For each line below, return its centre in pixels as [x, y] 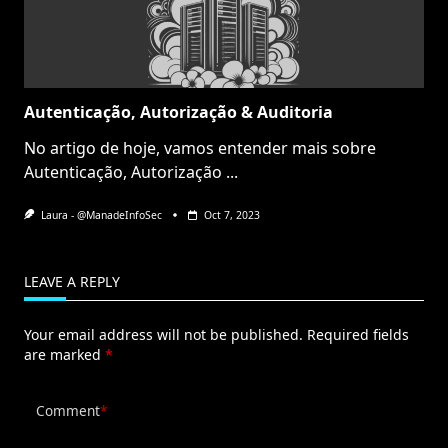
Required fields [358, 334]
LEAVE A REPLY [72, 281]
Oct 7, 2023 [231, 214]
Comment [68, 411]
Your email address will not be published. [163, 334]
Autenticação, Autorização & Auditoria [178, 111]
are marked [64, 354]
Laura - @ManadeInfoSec [101, 214]
